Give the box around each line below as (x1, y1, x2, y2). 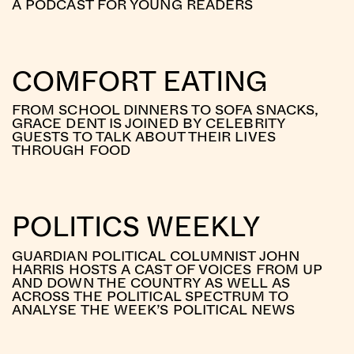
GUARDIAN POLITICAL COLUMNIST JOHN (11, 243, 299, 266)
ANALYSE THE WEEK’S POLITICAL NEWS (11, 297, 295, 320)
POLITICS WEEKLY (11, 204, 261, 248)
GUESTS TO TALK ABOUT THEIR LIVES (11, 125, 276, 148)
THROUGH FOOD (11, 138, 130, 161)
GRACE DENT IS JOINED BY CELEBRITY (11, 111, 285, 134)
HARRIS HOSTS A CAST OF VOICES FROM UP (11, 257, 322, 280)
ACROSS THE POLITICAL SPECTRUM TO (11, 284, 288, 307)
